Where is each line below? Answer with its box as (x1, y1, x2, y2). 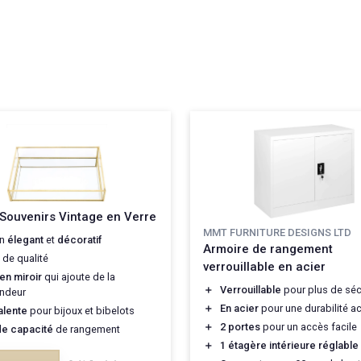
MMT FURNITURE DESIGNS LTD (203, 226, 351, 239)
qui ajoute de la (42, 270, 115, 283)
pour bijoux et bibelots (27, 304, 135, 317)
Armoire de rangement (203, 242, 333, 257)
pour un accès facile (260, 321, 357, 334)
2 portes (220, 321, 260, 334)
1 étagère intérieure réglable (220, 339, 359, 352)
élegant (7, 233, 44, 246)
